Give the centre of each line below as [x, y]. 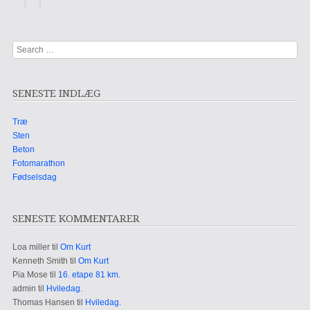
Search [26, 48]
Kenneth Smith [40, 261]
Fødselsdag [34, 177]
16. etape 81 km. [89, 275]
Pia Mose [30, 275]
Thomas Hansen [43, 303]
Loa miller [31, 247]
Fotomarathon [38, 164]
